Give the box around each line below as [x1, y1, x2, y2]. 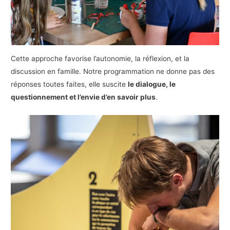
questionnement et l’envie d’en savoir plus [11, 92, 156, 101]
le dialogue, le [128, 80, 176, 88]
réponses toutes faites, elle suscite [11, 80, 128, 88]
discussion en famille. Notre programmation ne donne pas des [11, 67, 215, 75]
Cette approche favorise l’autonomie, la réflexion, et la [11, 54, 190, 63]
